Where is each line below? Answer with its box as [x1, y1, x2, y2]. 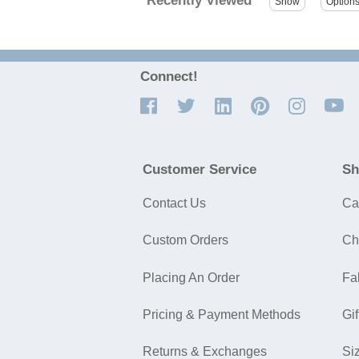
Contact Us [143, 196, 206, 211]
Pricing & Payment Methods [143, 307, 301, 321]
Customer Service [143, 162, 256, 178]
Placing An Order [143, 270, 240, 284]
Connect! [140, 69, 198, 85]
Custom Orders [143, 233, 228, 248]
